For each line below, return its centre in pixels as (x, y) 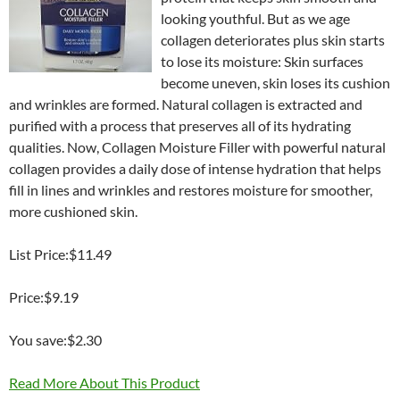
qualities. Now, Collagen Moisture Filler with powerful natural (197, 147)
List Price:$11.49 (60, 254)
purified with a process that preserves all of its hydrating (180, 125)
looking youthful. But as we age (255, 18)
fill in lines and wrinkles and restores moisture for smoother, (191, 190)
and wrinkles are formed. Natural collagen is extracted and (186, 104)
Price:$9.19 (44, 297)
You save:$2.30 (55, 340)
